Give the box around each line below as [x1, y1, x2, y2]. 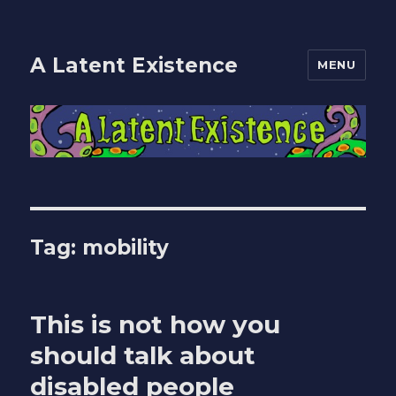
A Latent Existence [30, 52, 239, 78]
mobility [82, 235, 170, 261]
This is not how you [30, 309, 281, 340]
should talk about [30, 340, 256, 371]
